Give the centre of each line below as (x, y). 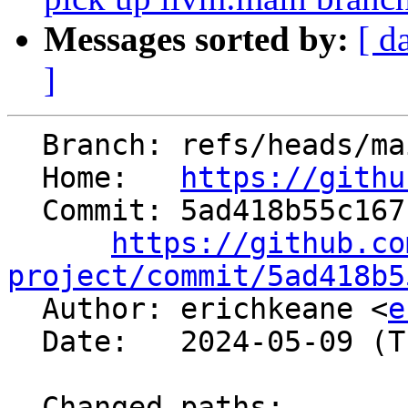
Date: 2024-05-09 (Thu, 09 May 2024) (25, 342)
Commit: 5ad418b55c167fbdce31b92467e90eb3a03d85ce (25, 211)
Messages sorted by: (196, 39)
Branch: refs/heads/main (25, 145)
